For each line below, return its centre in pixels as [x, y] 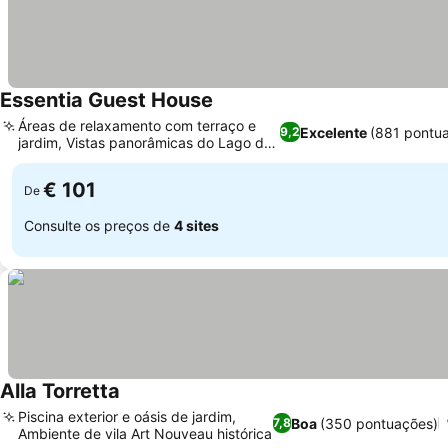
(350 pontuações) [379, 423]
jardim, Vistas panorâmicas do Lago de [145, 142]
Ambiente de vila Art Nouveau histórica [145, 433]
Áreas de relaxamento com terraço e [137, 125]
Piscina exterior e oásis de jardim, [127, 416]
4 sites [196, 225]
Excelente [334, 132]
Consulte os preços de [99, 225]
